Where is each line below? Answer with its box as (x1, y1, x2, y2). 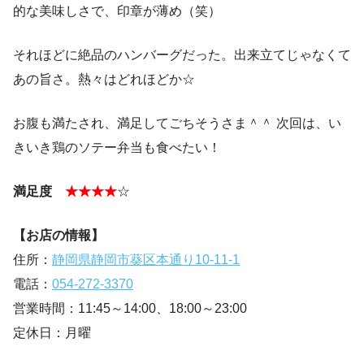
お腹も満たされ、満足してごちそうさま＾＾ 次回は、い (13, 116, 341, 131)
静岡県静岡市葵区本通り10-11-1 (52, 253, 240, 267)
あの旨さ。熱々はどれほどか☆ (13, 72, 195, 87)
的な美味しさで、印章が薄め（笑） (13, 4, 221, 19)
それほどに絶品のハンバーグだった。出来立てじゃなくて (13, 48, 351, 63)
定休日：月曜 (13, 326, 91, 340)
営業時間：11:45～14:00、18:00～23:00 (13, 301, 247, 316)
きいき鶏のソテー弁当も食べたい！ (13, 141, 221, 155)
